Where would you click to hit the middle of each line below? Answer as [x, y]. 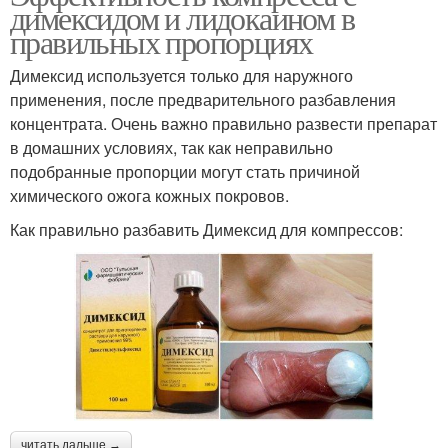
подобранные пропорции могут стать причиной [185, 171]
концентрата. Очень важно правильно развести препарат [223, 123]
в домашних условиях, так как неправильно [171, 147]
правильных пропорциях [161, 41]
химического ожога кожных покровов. [149, 195]
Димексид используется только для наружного [181, 75]
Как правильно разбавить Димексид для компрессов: [206, 229]
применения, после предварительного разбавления [203, 99]
